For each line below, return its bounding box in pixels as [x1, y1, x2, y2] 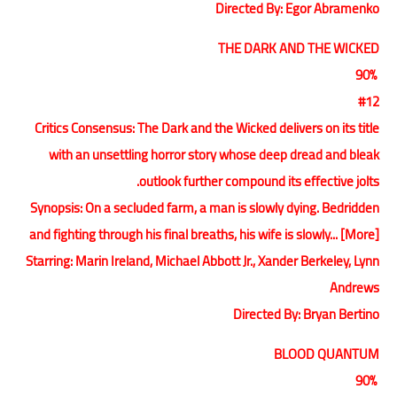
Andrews [330, 274, 379, 300]
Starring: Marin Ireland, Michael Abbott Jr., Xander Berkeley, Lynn [26, 247, 379, 274]
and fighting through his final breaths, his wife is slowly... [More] [29, 221, 379, 247]
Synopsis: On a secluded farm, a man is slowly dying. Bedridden [30, 194, 379, 221]
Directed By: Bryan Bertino [233, 300, 379, 327]
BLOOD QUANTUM [274, 340, 379, 367]
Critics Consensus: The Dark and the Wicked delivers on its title [35, 114, 379, 141]
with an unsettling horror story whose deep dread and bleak [49, 141, 379, 167]
